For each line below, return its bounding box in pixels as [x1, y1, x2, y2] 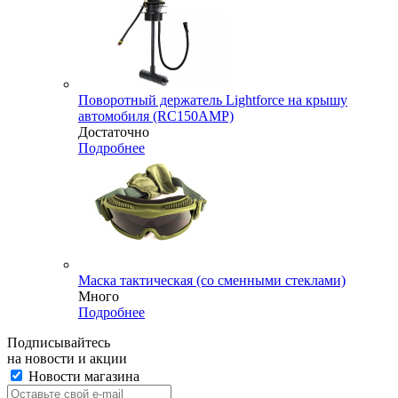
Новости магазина [25, 368, 139, 384]
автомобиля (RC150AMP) [78, 107, 234, 123]
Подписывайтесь [7, 334, 110, 350]
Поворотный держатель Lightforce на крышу [78, 92, 347, 107]
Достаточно [78, 123, 149, 139]
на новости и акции [7, 350, 127, 366]
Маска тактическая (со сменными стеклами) [78, 272, 346, 288]
